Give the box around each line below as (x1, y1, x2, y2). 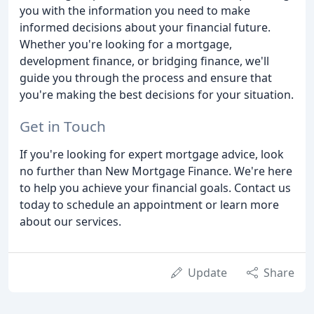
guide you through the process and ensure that (20, 70, 272, 86)
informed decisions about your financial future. (20, 20, 271, 36)
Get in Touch (20, 116, 106, 136)
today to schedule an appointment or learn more (20, 196, 279, 212)
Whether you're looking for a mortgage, (20, 36, 232, 53)
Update (188, 264, 227, 280)
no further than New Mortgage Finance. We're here (20, 163, 292, 179)
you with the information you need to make (20, 3, 250, 19)
